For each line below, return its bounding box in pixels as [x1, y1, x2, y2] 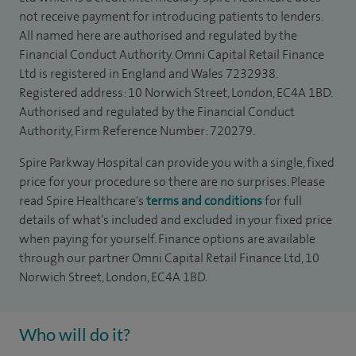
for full [262, 192, 302, 209]
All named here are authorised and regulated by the [19, 27, 297, 44]
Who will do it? [19, 323, 130, 345]
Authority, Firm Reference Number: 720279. [19, 122, 255, 139]
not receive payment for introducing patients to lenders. [19, 8, 323, 25]
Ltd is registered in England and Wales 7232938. [19, 65, 277, 82]
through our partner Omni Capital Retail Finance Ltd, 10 [19, 250, 319, 266]
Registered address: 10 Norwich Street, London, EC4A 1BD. [19, 84, 332, 101]
